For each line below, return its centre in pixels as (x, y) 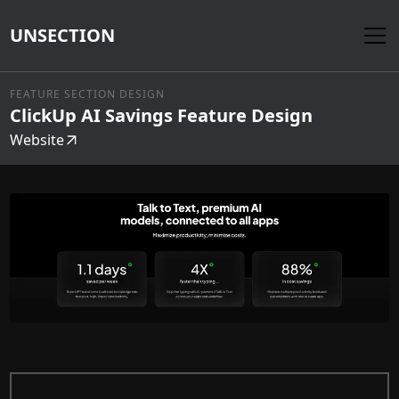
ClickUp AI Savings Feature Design (162, 115)
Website (37, 140)
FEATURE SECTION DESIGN (88, 94)
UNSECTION (63, 35)
